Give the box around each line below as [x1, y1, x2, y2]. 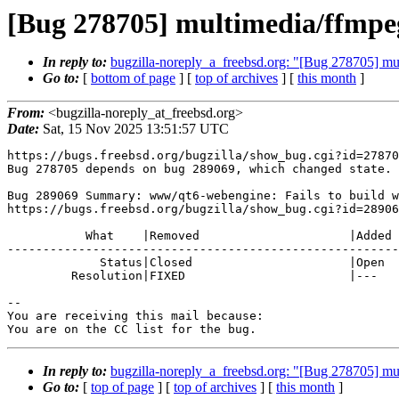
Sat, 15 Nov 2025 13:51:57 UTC [39, 121, 229, 137]
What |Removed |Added [7, 229, 85, 243]
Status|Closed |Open [7, 256, 100, 270]
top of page [91, 379, 154, 395]
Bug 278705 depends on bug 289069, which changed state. [7, 162, 392, 176]
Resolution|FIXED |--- [7, 269, 71, 283]
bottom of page [91, 70, 175, 85]
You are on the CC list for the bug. [7, 322, 256, 337]
